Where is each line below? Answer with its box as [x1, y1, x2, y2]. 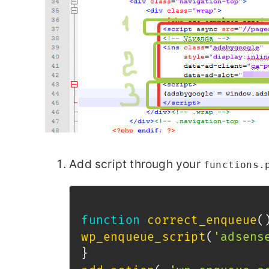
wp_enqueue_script [81, 230, 206, 245]
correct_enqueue [147, 213, 258, 228]
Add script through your [69, 156, 204, 171]
